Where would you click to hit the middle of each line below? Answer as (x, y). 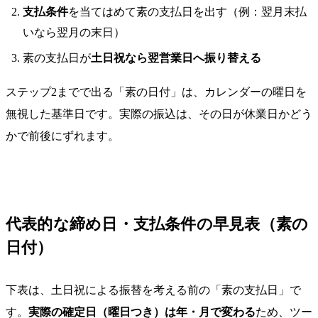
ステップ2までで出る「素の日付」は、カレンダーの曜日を (156, 92)
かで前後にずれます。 (62, 136)
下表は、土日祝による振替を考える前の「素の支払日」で (153, 290)
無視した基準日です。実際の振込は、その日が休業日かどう (159, 114)
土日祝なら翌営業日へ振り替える (176, 57)
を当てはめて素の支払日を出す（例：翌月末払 (187, 11)
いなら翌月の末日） (74, 32)
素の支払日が (57, 57)
